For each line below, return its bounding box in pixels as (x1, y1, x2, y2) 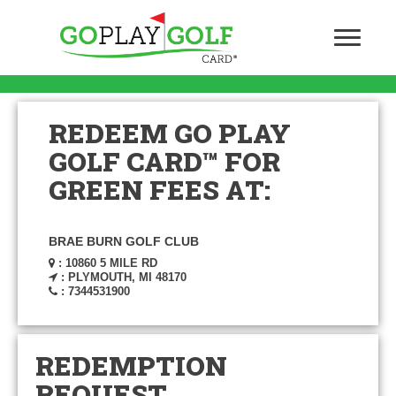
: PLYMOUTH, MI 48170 (57, 270, 187, 284)
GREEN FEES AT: (49, 172, 270, 207)
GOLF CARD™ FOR (49, 144, 280, 179)
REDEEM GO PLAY (49, 116, 291, 150)
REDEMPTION (35, 348, 227, 383)
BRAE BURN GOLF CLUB (49, 234, 199, 248)
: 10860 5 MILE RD (55, 256, 157, 270)
